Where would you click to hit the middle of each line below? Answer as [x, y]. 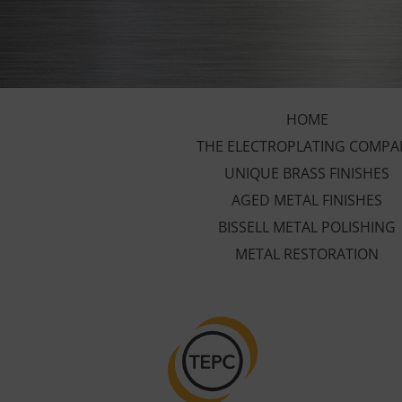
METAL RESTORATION [307, 253]
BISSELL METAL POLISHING [307, 227]
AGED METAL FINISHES [307, 200]
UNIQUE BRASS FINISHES [307, 173]
